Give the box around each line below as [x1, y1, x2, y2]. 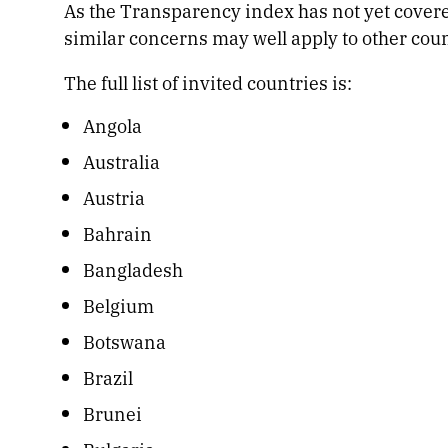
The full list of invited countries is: [64, 69, 352, 96]
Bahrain [83, 220, 153, 247]
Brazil [83, 364, 134, 391]
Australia [83, 148, 161, 175]
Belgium [83, 292, 155, 319]
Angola [83, 112, 143, 139]
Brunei [83, 400, 143, 427]
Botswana [83, 328, 167, 355]
